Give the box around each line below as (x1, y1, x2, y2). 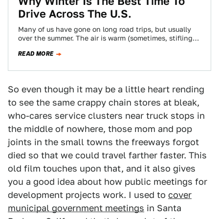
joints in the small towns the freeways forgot (8, 137, 199, 147)
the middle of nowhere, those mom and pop (8, 124, 192, 134)
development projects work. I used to (8, 190, 168, 200)
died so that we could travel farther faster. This (8, 150, 207, 160)
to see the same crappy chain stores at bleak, (8, 97, 199, 108)
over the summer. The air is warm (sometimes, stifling (18, 34, 193, 42)
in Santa (144, 203, 181, 213)
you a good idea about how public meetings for (8, 176, 207, 187)
